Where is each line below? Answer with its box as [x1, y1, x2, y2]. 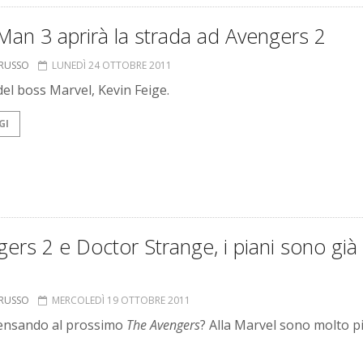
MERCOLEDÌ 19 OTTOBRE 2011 [52, 293, 190, 308]
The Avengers [126, 316, 200, 335]
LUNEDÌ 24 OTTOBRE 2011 [52, 58, 172, 73]
